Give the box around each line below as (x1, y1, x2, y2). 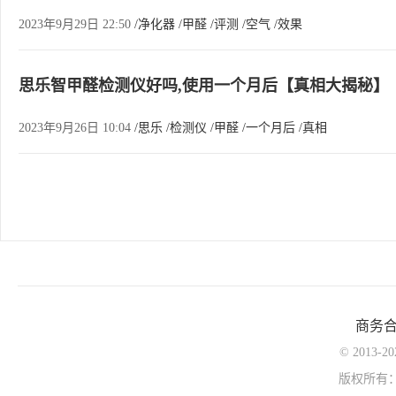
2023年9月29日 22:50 (19, 18, 134, 31)
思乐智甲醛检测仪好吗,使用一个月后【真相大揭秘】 (19, 77, 389, 95)
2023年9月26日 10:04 (19, 121, 134, 134)
